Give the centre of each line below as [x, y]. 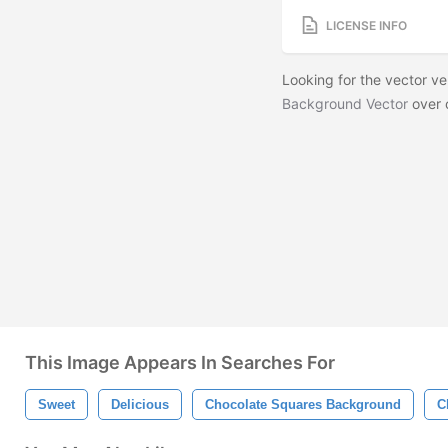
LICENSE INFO [366, 25]
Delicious [140, 404]
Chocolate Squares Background [303, 404]
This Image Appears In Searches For [180, 362]
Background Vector [345, 104]
